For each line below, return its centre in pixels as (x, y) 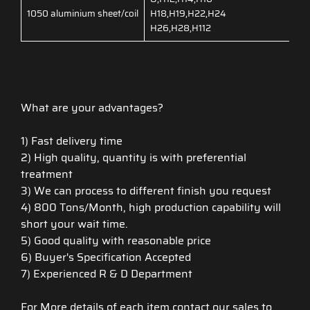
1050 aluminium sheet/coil (83, 14)
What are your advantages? (92, 108)
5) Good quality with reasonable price (117, 241)
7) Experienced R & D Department (107, 274)
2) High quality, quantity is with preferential (134, 158)
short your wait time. (76, 224)
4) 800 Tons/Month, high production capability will (151, 208)
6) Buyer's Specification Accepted (106, 257)
